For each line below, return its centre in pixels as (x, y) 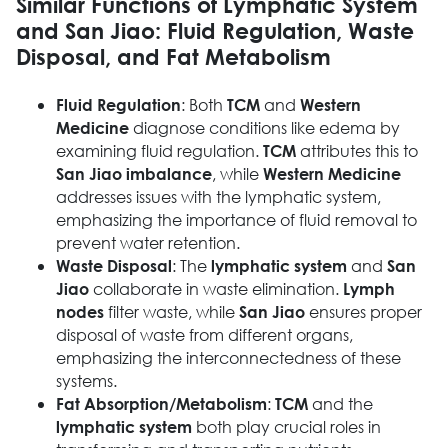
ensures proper (363, 312)
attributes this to (356, 151)
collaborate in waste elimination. (215, 289)
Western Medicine (331, 174)
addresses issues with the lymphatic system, (218, 197)
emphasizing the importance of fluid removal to (236, 220)
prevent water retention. (147, 243)
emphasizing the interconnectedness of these (228, 358)
